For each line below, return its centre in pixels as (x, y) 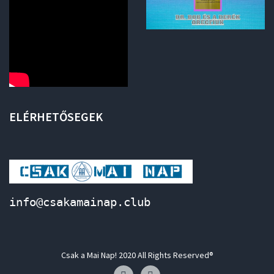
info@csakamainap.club (80, 202)
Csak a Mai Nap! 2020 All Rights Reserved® (137, 255)
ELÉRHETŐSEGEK (56, 117)
